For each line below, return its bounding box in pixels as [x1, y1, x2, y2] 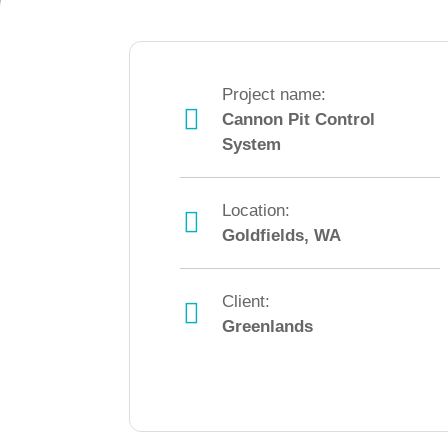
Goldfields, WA [222, 226, 341, 246]
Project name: [222, 85, 326, 105]
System [222, 135, 281, 155]
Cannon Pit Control [222, 110, 375, 130]
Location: [222, 201, 290, 221]
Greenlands [222, 317, 313, 337]
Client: [222, 292, 270, 312]
